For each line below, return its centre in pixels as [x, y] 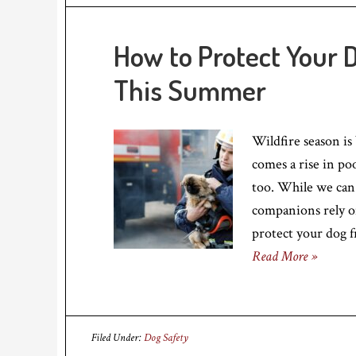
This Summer [190, 90]
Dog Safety [166, 338]
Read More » [284, 256]
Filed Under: [118, 338]
